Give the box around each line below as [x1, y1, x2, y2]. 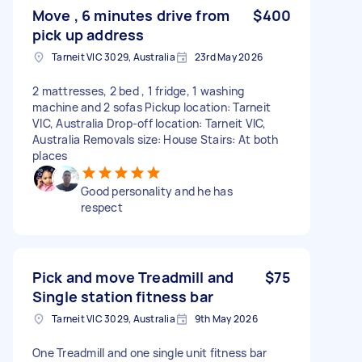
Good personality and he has [81, 183, 233, 199]
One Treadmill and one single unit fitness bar [32, 344, 267, 360]
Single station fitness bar [32, 286, 213, 306]
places [32, 147, 68, 163]
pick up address [32, 24, 145, 44]
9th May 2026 [194, 311, 258, 326]
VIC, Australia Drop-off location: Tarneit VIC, [32, 115, 267, 131]
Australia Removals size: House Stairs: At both [32, 131, 279, 147]
